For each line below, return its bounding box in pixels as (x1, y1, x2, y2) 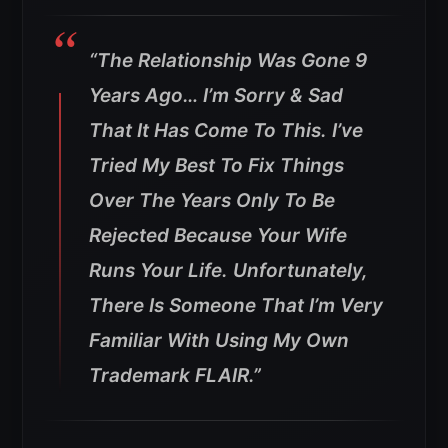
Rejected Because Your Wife (89, 223, 347, 247)
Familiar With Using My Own (89, 328, 349, 352)
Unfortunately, (233, 258, 368, 282)
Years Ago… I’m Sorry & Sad (89, 83, 343, 107)
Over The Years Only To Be (89, 188, 335, 212)
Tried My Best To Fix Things (89, 153, 344, 177)
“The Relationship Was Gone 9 (89, 48, 367, 72)
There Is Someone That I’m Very (89, 293, 383, 317)
